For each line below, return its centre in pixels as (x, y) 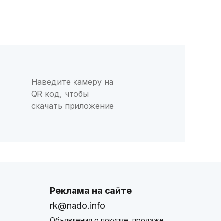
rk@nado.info (77, 205)
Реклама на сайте (91, 190)
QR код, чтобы (60, 93)
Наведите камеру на (72, 82)
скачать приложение (72, 105)
